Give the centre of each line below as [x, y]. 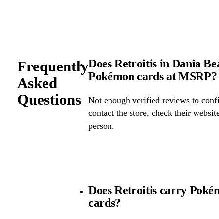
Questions [49, 99]
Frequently [53, 66]
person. [101, 126]
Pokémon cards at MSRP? [153, 76]
